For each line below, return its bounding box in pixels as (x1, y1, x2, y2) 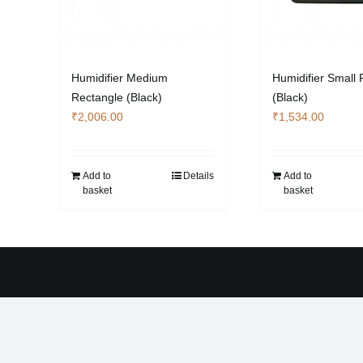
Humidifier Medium (71, 71, 168, 84)
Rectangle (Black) (71, 91, 162, 104)
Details (183, 170, 214, 181)
